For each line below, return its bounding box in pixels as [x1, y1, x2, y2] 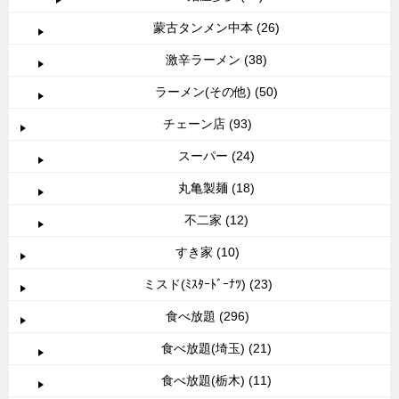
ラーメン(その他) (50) [155, 85, 278, 100]
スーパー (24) [178, 149, 255, 164]
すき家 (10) [175, 245, 240, 260]
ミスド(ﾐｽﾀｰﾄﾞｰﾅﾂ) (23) [142, 277, 273, 292]
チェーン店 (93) [163, 117, 252, 132]
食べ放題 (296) [166, 309, 249, 324]
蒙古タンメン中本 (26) [153, 20, 280, 36]
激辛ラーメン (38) [166, 53, 267, 68]
